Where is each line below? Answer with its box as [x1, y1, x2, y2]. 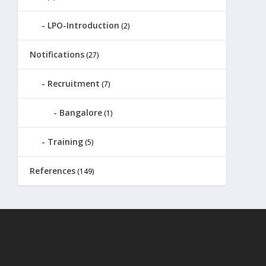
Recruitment [47, 78, 100, 90]
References [29, 165, 75, 177]
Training [47, 136, 83, 148]
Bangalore [59, 107, 102, 119]
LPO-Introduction [47, 20, 119, 31]
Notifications [29, 49, 84, 61]
